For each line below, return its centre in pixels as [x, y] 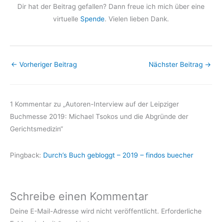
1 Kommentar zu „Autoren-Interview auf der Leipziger [94, 104]
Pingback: [27, 155]
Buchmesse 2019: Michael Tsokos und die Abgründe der [99, 117]
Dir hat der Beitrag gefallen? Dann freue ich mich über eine [111, 7]
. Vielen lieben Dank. [137, 19]
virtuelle [67, 19]
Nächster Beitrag [177, 64]
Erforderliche [181, 211]
